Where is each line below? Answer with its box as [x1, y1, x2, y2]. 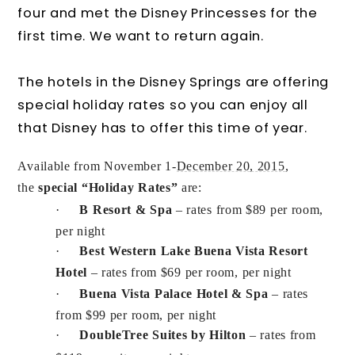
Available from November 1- [17, 158, 177, 173]
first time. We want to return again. [17, 26, 264, 45]
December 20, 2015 [176, 158, 285, 173]
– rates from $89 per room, [172, 202, 324, 216]
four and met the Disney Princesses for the [17, 3, 318, 22]
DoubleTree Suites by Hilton [79, 327, 250, 342]
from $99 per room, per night [55, 307, 217, 322]
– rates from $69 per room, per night [90, 265, 292, 279]
